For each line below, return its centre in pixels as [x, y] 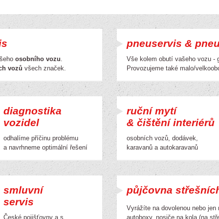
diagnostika [33, 111]
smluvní [23, 190]
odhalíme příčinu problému [41, 138]
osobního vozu [38, 59]
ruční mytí [152, 111]
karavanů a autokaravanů [162, 147]
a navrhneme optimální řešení [45, 147]
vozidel [21, 122]
